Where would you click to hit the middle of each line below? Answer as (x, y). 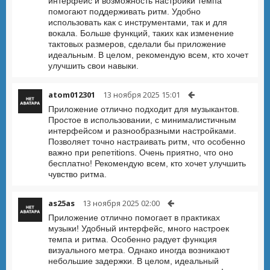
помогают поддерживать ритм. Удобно (124, 11)
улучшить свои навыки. (93, 66)
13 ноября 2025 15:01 (142, 95)
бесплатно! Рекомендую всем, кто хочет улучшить (147, 163)
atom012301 (72, 95)
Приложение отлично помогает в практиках (134, 218)
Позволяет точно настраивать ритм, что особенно (147, 142)
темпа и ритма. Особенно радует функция (133, 239)
